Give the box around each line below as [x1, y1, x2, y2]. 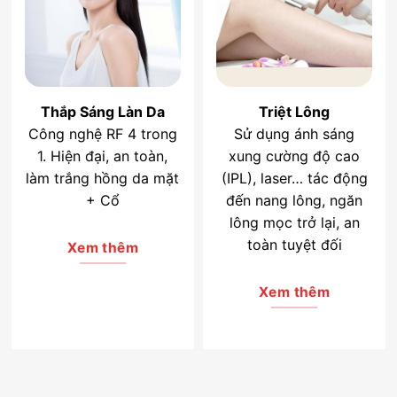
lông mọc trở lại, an [229, 214, 360, 232]
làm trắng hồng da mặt [26, 169, 180, 188]
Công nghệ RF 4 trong [27, 125, 177, 144]
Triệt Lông [259, 103, 331, 121]
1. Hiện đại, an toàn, [37, 147, 168, 166]
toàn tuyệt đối [246, 236, 342, 254]
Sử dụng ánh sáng [234, 125, 355, 144]
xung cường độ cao [229, 147, 361, 166]
